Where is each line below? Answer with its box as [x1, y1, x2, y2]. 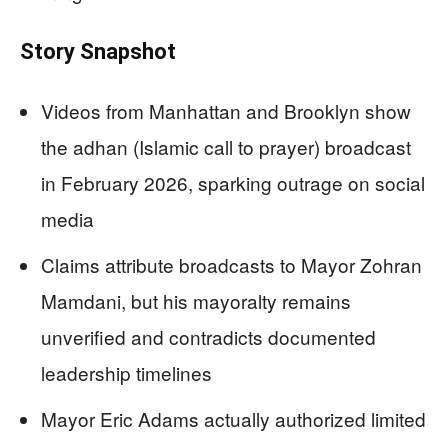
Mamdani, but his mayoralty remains [41, 286, 351, 314]
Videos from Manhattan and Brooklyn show [41, 96, 411, 124]
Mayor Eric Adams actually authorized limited [41, 404, 426, 432]
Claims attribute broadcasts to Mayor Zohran [41, 250, 422, 278]
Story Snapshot [20, 38, 176, 64]
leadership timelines [41, 358, 212, 386]
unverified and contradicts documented [41, 322, 376, 350]
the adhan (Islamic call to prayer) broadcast [41, 132, 411, 160]
